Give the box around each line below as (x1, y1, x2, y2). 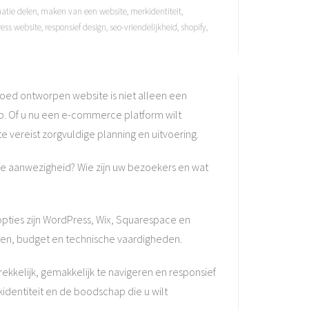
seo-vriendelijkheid (110, 21, 177, 33)
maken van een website (41, 6, 127, 17)
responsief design (45, 21, 106, 33)
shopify (181, 21, 206, 33)
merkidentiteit (130, 6, 181, 17)
